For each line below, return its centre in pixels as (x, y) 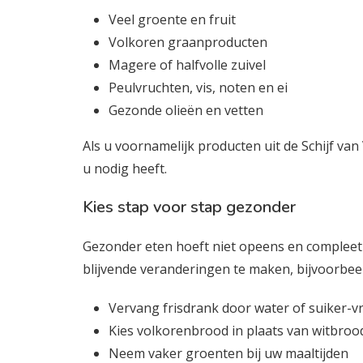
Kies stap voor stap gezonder (189, 207)
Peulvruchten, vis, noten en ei (198, 88)
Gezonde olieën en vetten (186, 110)
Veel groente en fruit (172, 19)
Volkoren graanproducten (188, 42)
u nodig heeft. (126, 169)
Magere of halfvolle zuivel (187, 65)
